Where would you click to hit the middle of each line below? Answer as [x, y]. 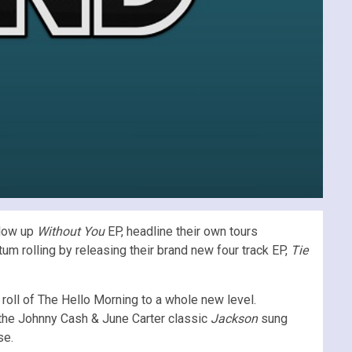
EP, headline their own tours [183, 231]
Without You [72, 231]
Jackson [233, 318]
